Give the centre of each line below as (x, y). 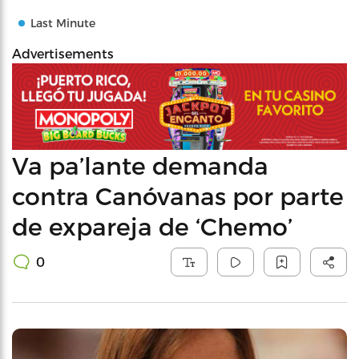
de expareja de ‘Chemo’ (152, 226)
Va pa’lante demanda (140, 165)
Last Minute (63, 23)
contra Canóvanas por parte (178, 195)
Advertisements (63, 53)
